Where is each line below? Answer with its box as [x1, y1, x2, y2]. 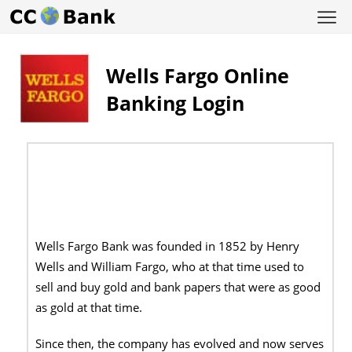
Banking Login [106, 90, 244, 116]
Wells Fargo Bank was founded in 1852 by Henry [35, 237, 300, 255]
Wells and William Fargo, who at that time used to [35, 258, 305, 275]
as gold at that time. [35, 299, 143, 316]
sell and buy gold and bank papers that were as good [35, 278, 321, 295]
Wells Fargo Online [106, 62, 289, 89]
